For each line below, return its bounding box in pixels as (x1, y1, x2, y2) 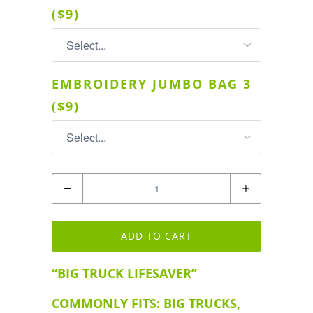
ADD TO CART (121, 228, 192, 242)
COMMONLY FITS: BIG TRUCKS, (52, 294, 240, 312)
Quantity (52, 177, 94, 191)
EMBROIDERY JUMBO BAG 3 (52, 75, 252, 92)
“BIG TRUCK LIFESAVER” (52, 264, 197, 282)
